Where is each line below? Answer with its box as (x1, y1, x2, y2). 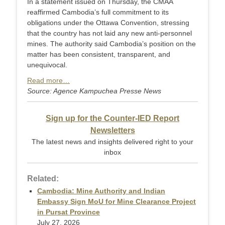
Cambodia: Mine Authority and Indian (37, 187, 165, 195)
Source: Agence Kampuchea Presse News (27, 87, 161, 95)
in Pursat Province (37, 208, 100, 216)
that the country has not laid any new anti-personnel (27, 29, 192, 38)
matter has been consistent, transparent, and (27, 50, 170, 59)
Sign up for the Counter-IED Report (46, 114, 179, 123)
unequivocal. (27, 61, 67, 69)
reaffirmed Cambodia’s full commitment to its (27, 8, 169, 17)
